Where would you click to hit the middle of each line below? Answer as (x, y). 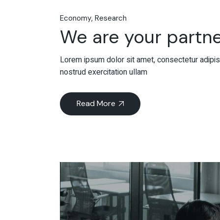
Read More (96, 104)
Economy (76, 18)
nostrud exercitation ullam (104, 72)
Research (111, 18)
